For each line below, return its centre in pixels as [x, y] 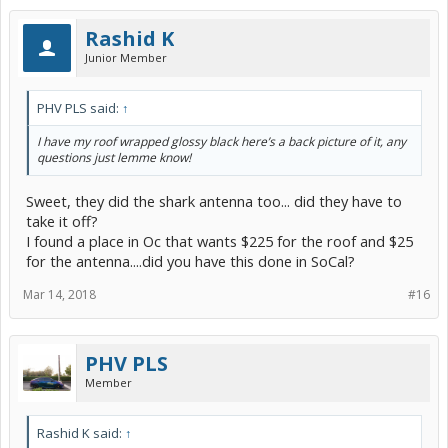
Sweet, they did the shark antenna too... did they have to [214, 200]
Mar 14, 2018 [59, 294]
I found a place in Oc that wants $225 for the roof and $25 [219, 240]
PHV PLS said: [79, 107]
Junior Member [126, 57]
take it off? [62, 220]
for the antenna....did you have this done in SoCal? [190, 260]
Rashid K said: [81, 432]
